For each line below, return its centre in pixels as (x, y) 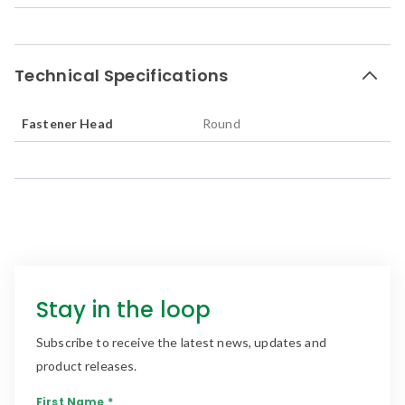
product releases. (87, 365)
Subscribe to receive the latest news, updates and (181, 342)
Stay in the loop (124, 309)
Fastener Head (67, 123)
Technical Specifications (122, 75)
